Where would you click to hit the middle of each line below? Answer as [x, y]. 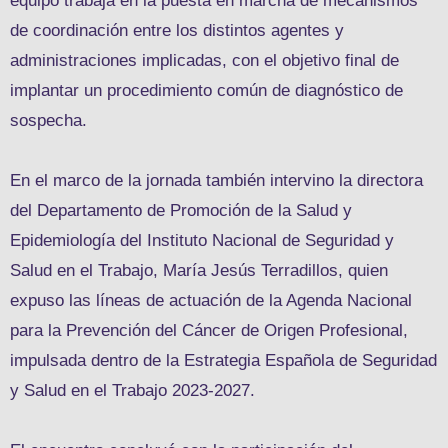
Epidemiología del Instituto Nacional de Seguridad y [202, 240]
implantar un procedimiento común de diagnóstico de [206, 90]
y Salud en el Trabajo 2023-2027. [132, 390]
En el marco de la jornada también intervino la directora [216, 180]
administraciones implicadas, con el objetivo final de [204, 60]
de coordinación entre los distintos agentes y [177, 30]
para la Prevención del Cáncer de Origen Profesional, [209, 330]
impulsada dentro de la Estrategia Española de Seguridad [223, 360]
